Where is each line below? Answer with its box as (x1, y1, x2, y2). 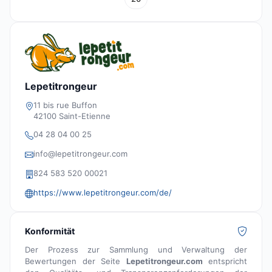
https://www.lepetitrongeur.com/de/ (33, 188, 172, 198)
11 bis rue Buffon (33, 100, 97, 110)
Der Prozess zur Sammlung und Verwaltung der (25, 245, 247, 255)
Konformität (25, 226, 75, 237)
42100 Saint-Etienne (33, 111, 110, 121)
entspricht (202, 256, 247, 267)
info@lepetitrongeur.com (33, 149, 127, 159)
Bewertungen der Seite (25, 256, 126, 267)
